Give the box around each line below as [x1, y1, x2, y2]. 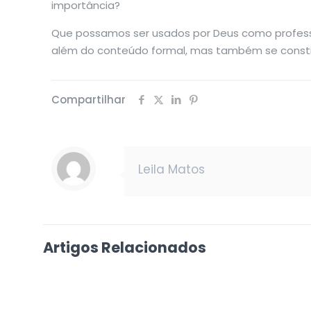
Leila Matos [138, 161, 205, 178]
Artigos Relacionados [43, 237, 206, 258]
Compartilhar [51, 92, 126, 107]
